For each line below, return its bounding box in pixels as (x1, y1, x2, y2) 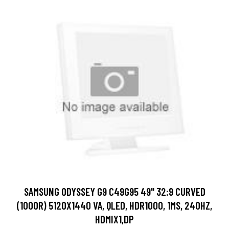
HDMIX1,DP (95, 212, 134, 225)
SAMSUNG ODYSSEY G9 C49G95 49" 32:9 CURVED (24, 185, 205, 198)
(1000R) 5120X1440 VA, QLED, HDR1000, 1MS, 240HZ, (17, 198, 212, 212)
